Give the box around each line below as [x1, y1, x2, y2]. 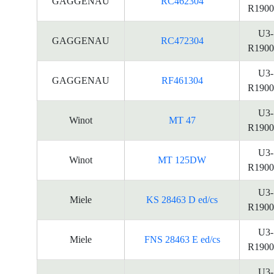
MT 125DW [158, 155, 206, 165]
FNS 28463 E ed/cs [144, 234, 220, 245]
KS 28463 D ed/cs [146, 194, 218, 205]
